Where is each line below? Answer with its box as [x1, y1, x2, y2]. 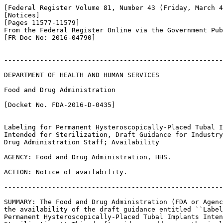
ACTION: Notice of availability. [4, 168, 127, 176]
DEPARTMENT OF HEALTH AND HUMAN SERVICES [4, 71, 159, 79]
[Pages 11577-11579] [4, 19, 80, 26]
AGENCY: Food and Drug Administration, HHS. [4, 153, 171, 161]
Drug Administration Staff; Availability [4, 138, 159, 146]
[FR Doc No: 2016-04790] [4, 34, 96, 41]
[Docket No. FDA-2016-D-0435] [4, 101, 115, 109]
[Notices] [4, 11, 40, 19]
